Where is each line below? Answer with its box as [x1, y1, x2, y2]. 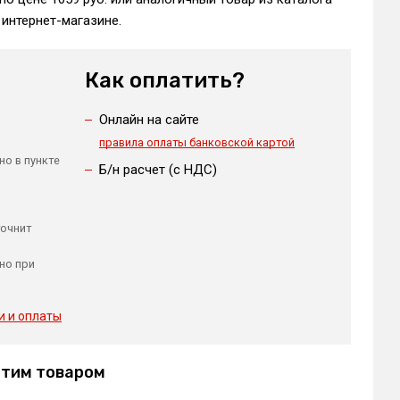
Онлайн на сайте [98, 111, 199, 128]
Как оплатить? [84, 67, 245, 93]
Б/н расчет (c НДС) [98, 161, 217, 178]
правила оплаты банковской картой [98, 135, 295, 149]
